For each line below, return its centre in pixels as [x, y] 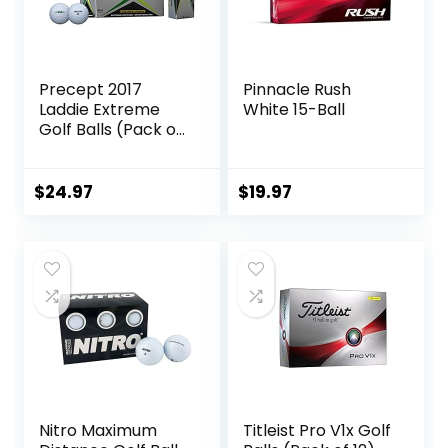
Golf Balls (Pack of [111, 129]
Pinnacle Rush [297, 89]
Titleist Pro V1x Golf [317, 430]
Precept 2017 [91, 89]
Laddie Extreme [100, 109]
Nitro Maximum [98, 430]
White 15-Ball [294, 109]
